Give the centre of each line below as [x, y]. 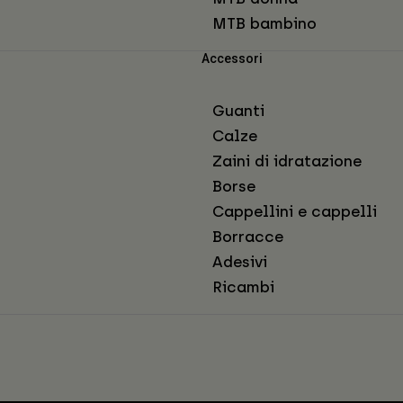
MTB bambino [264, 24]
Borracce [248, 237]
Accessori [232, 59]
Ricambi [243, 287]
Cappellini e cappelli [295, 212]
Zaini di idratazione [287, 161]
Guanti [238, 111]
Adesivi [240, 262]
